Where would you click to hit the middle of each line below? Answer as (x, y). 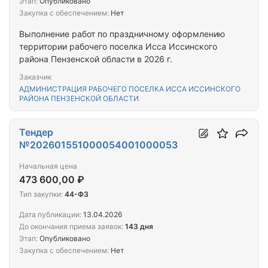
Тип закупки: (41, 194)
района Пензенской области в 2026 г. (96, 59)
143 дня (139, 227)
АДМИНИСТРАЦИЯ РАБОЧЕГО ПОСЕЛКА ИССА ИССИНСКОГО (130, 89)
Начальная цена (48, 166)
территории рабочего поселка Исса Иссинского (118, 47)
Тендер (36, 133)
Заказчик (35, 77)
